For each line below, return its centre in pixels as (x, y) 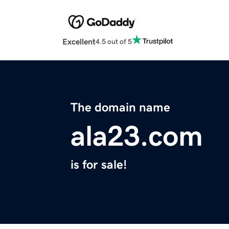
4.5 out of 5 (114, 41)
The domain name (120, 108)
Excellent (79, 42)
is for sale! (99, 165)
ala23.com (137, 136)
